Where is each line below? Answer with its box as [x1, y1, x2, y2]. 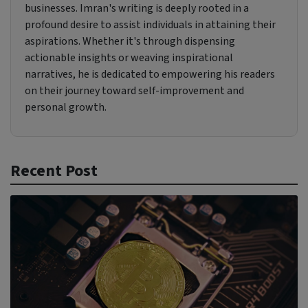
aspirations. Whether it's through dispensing [25, 33, 235, 49]
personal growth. [25, 99, 107, 115]
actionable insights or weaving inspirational [25, 49, 233, 65]
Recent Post [10, 158, 98, 183]
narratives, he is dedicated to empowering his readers [25, 66, 275, 82]
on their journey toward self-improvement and [25, 82, 244, 98]
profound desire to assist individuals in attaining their [25, 16, 276, 32]
